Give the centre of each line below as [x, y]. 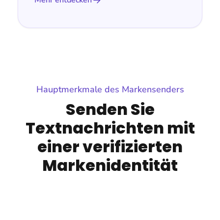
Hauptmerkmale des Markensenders [110, 90]
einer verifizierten [110, 147]
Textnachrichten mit [110, 128]
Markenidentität [110, 165]
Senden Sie [110, 110]
